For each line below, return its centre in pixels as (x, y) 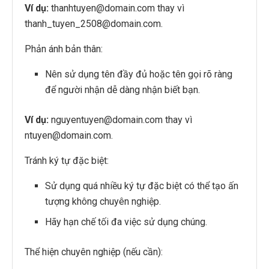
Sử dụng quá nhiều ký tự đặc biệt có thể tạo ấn (142, 186)
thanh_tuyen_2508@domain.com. (94, 24)
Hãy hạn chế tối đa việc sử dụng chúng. (126, 222)
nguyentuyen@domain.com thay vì (120, 120)
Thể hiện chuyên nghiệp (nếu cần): (94, 252)
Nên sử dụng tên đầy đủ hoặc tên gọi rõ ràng (139, 74)
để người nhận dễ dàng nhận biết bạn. (123, 90)
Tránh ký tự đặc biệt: (67, 161)
